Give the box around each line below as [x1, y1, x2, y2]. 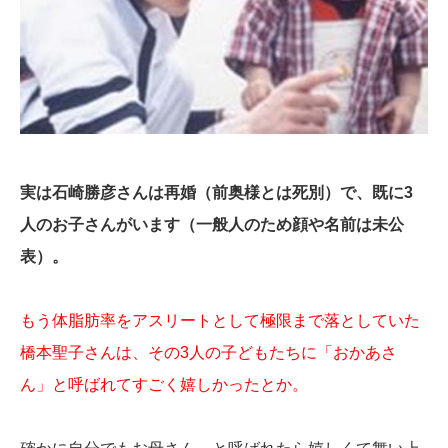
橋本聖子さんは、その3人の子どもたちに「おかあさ [20, 344, 397, 362]
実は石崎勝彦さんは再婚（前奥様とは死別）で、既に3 [20, 184, 413, 202]
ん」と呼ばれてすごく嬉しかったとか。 [20, 376, 308, 394]
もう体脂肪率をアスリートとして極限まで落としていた [20, 312, 420, 330]
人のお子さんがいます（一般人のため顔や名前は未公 [20, 216, 404, 234]
